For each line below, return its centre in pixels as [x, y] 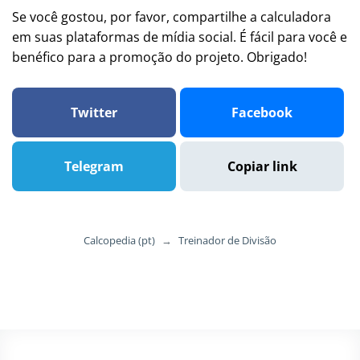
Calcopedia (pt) [119, 240]
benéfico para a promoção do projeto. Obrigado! [160, 57]
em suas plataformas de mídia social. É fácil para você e [180, 37]
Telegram [94, 166]
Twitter [94, 112]
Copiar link [262, 166]
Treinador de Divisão [227, 240]
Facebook [262, 112]
